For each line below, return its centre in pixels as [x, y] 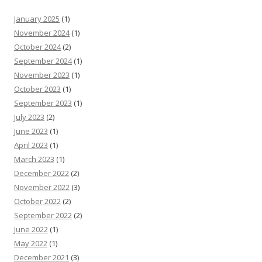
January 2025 [37, 18]
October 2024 [37, 46]
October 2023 [37, 89]
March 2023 [34, 159]
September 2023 [43, 103]
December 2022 [42, 173]
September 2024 [43, 61]
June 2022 [31, 229]
